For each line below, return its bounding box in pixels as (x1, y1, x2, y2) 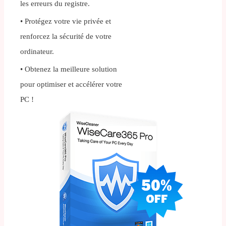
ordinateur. (20, 47, 54, 56)
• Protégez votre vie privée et (20, 17, 111, 26)
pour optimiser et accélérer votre (20, 80, 122, 89)
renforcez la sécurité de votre (20, 32, 111, 41)
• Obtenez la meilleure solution (20, 65, 117, 74)
